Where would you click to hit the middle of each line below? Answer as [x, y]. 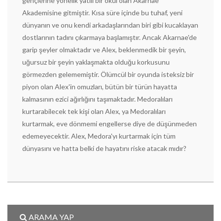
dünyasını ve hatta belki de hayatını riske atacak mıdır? [105, 148]
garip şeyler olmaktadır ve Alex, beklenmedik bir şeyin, [104, 50]
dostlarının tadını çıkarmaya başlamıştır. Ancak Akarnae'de [110, 37]
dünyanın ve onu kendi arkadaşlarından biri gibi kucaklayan [110, 25]
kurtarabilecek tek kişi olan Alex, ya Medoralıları [94, 111]
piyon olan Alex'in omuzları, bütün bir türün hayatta [100, 87]
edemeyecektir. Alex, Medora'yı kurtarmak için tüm [99, 136]
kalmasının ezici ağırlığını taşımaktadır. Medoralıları [97, 99]
